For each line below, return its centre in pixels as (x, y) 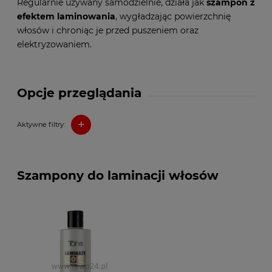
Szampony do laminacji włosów (118, 175)
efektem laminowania (66, 16)
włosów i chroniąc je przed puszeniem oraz (108, 30)
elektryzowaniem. (54, 44)
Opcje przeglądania (79, 93)
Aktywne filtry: (41, 124)
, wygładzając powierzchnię (173, 16)
